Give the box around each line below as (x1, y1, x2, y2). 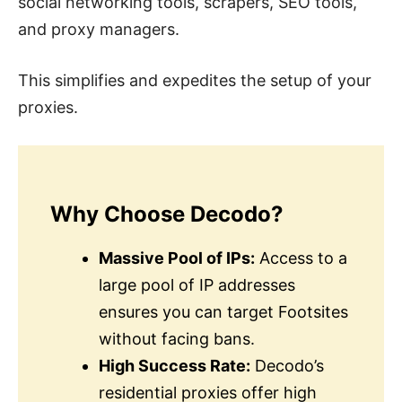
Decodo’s (250, 355, 324, 375)
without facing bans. (99, 328, 255, 348)
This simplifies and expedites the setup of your (18, 70, 371, 90)
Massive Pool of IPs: (99, 248, 255, 267)
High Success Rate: (99, 355, 250, 375)
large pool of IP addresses (99, 275, 295, 294)
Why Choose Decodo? (50, 200, 284, 227)
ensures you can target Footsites (99, 301, 348, 321)
